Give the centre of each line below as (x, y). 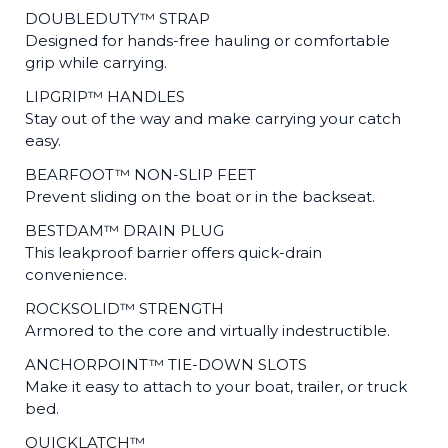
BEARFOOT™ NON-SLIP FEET (140, 174)
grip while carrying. (98, 62)
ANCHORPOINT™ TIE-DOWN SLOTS (166, 364)
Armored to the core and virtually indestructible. (209, 330)
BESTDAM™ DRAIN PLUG (124, 230)
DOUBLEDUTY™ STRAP (117, 18)
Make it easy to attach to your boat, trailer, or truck (216, 386)
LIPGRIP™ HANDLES (105, 96)
